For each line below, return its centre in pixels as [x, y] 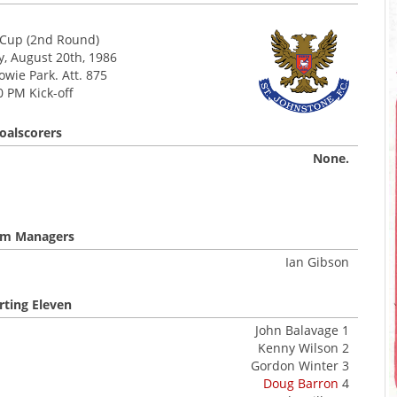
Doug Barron [301, 383]
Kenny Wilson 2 [304, 348]
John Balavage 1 [302, 330]
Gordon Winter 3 [300, 366]
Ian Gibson [317, 262]
